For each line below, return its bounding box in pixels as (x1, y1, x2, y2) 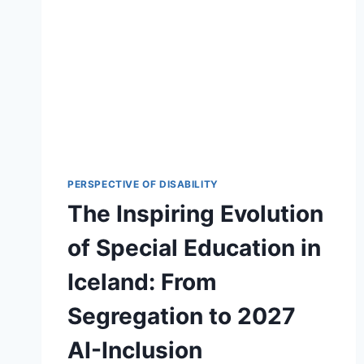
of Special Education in (67, 233, 321, 262)
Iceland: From (67, 267, 217, 296)
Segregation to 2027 (67, 301, 296, 330)
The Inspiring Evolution (67, 199, 323, 227)
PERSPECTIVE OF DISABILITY (67, 177, 219, 190)
